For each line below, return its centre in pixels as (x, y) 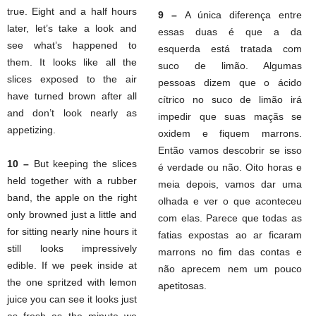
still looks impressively (72, 248)
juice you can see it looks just (72, 299)
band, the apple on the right (72, 197)
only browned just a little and (72, 214)
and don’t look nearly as (72, 113)
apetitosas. (182, 286)
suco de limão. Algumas (230, 66)
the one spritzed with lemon (72, 282)
